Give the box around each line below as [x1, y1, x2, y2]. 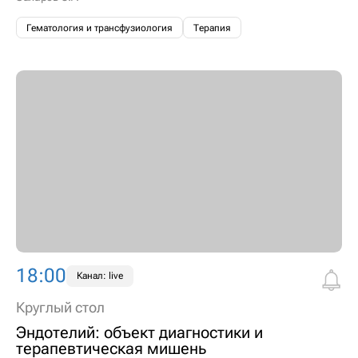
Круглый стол [16, 299, 105, 316]
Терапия [193, 22, 231, 34]
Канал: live [77, 270, 123, 282]
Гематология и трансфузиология [26, 22, 173, 34]
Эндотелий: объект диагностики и [16, 323, 263, 343]
